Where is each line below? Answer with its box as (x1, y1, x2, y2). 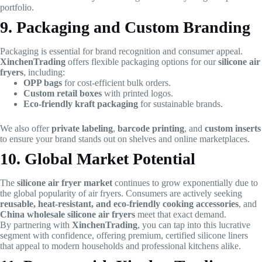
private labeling (51, 123, 113, 134)
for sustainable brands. (138, 99, 223, 109)
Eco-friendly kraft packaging (23, 99, 138, 109)
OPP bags (23, 78, 62, 88)
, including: (23, 67, 65, 78)
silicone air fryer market (17, 178, 112, 188)
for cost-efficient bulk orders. (62, 78, 171, 88)
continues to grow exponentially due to (112, 178, 258, 188)
